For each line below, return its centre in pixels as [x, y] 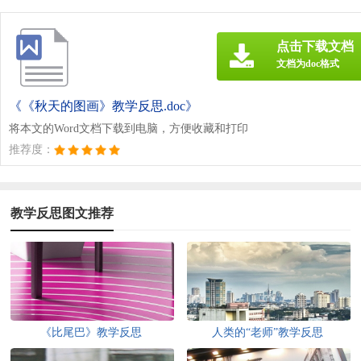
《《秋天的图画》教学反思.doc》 [104, 106]
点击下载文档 [315, 46]
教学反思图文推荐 [62, 213]
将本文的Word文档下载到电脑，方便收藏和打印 [129, 128]
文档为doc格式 [308, 63]
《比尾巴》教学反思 [91, 332]
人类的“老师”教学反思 [268, 332]
